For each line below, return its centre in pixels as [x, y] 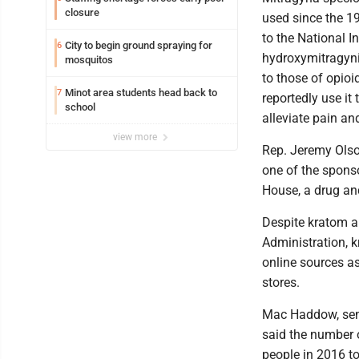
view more [136, 137]
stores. [281, 282]
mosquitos [89, 59]
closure [82, 12]
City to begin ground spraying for [139, 45]
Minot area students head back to [141, 92]
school [80, 107]
